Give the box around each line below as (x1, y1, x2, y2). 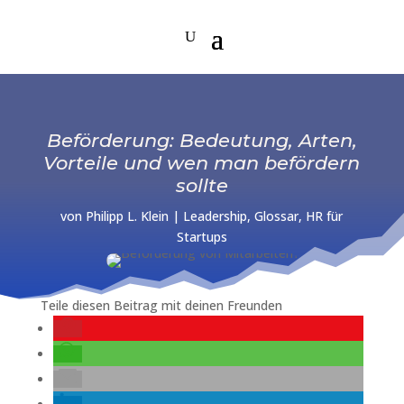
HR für (306, 207, 344, 225)
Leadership (183, 207, 248, 225)
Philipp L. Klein (86, 207, 170, 225)
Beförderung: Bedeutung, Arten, (46, 129, 357, 152)
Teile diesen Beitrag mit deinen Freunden (40, 297, 282, 315)
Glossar (254, 207, 299, 225)
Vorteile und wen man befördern (43, 151, 361, 175)
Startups (176, 228, 227, 246)
